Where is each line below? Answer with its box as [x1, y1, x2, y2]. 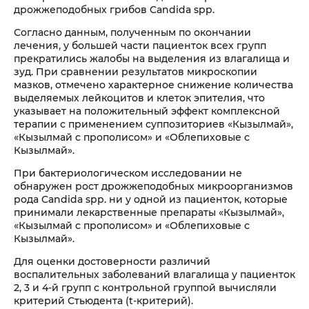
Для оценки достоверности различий [14, 255, 210, 268]
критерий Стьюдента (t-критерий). [14, 295, 193, 307]
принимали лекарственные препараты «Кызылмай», [14, 206, 284, 219]
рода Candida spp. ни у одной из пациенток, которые [14, 193, 288, 206]
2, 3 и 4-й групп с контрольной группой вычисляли [14, 281, 277, 294]
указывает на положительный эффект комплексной [14, 105, 280, 117]
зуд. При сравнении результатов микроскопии [14, 66, 257, 78]
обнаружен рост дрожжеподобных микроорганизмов [14, 180, 293, 192]
